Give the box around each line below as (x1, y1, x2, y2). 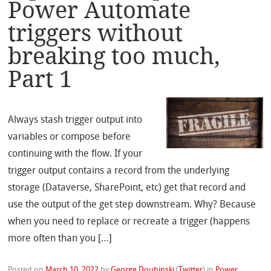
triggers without (8, 19, 183, 47)
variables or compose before (8, 132, 131, 143)
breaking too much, (8, 42, 221, 70)
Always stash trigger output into (8, 116, 143, 126)
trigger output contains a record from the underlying (8, 166, 230, 177)
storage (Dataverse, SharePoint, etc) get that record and (8, 183, 246, 194)
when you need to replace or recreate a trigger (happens (8, 217, 250, 227)
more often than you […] (8, 234, 113, 244)
